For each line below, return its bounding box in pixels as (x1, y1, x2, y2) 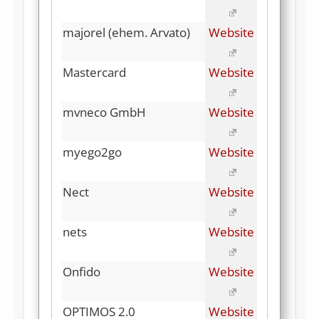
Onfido (63, 263, 100, 281)
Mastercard (63, 64, 126, 81)
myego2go (63, 144, 122, 161)
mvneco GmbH (63, 104, 146, 121)
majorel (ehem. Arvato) (63, 24, 190, 41)
